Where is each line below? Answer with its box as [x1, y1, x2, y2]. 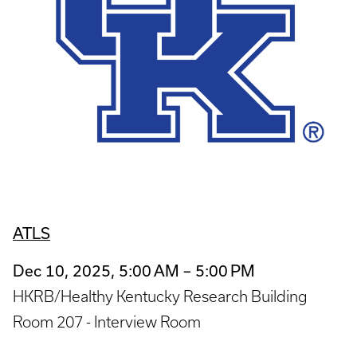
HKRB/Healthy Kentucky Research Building [13, 287, 308, 305]
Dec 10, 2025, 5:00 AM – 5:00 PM [13, 261, 255, 280]
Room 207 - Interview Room [13, 312, 201, 331]
